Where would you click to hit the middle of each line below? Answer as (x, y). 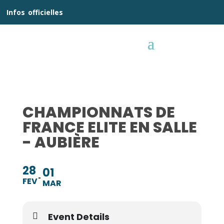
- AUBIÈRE (61, 142)
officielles (45, 12)
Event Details (78, 217)
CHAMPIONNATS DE (98, 112)
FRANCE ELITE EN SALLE (109, 127)
